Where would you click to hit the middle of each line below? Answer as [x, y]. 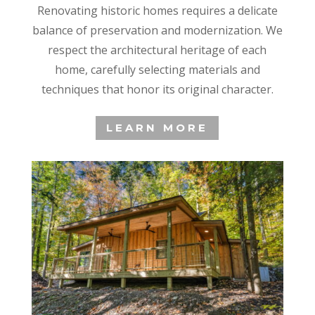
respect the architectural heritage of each [157, 50]
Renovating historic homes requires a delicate [157, 10]
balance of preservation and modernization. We [157, 30]
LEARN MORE [157, 128]
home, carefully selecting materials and [157, 69]
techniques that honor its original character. [157, 89]
